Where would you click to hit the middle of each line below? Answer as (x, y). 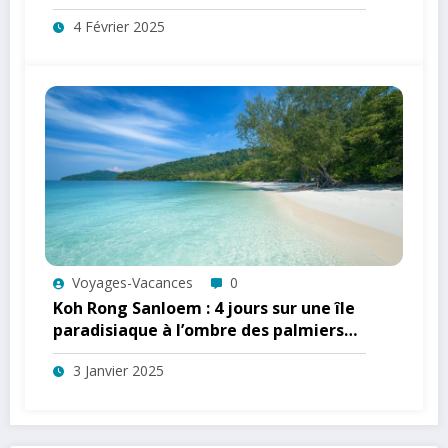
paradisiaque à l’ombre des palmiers (198, 329)
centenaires (101, 351)
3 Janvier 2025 (118, 370)
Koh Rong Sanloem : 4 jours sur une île (204, 307)
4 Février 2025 (119, 26)
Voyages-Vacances (132, 282)
